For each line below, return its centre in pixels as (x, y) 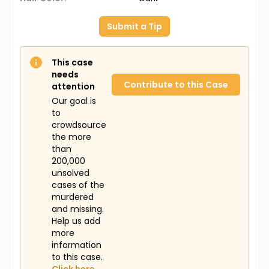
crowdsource (79, 125)
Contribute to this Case (176, 85)
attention (73, 87)
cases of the (78, 185)
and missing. (78, 209)
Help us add (76, 221)
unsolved (71, 173)
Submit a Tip (134, 27)
